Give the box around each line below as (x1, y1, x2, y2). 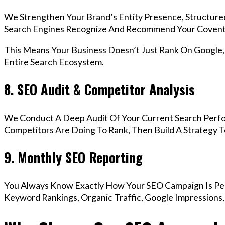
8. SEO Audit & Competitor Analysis (4, 79, 195, 100)
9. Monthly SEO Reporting (4, 147, 143, 168)
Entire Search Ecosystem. (4, 56, 104, 67)
